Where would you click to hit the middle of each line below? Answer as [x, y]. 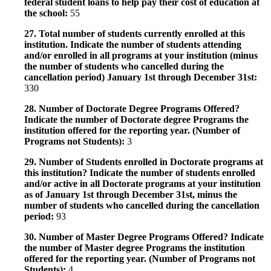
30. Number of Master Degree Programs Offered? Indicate [144, 237]
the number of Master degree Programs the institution [135, 247]
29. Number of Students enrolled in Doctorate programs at [144, 162]
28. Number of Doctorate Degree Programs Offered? [132, 108]
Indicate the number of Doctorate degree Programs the [136, 119]
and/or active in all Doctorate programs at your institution [142, 183]
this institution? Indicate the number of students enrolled [140, 172]
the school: [47, 13]
